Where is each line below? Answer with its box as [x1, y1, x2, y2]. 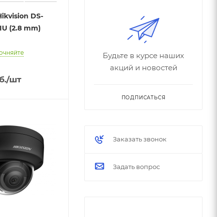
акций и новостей [109, 63, 177, 73]
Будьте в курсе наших [103, 51, 184, 61]
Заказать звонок [113, 135, 167, 143]
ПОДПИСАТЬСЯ [121, 94, 166, 101]
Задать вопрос [113, 163, 160, 171]
